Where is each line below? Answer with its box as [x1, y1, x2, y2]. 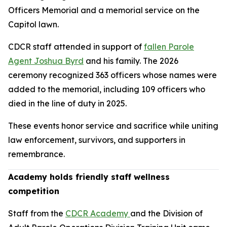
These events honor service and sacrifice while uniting [8, 120, 218, 131]
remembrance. [8, 148, 65, 159]
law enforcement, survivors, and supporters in [8, 134, 185, 145]
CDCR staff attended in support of [8, 41, 144, 52]
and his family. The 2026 [84, 55, 178, 66]
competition [8, 185, 59, 196]
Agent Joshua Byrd [8, 55, 84, 66]
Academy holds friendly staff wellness [8, 171, 170, 182]
